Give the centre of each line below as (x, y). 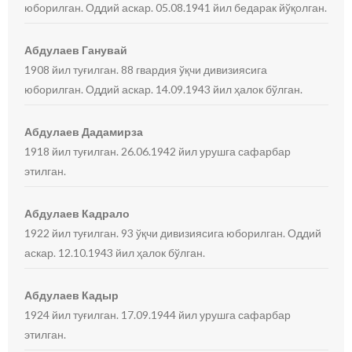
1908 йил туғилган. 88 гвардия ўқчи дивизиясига (146, 70)
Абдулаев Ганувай (76, 50)
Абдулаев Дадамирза (84, 132)
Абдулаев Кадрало (77, 213)
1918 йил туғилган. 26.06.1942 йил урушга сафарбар (158, 151)
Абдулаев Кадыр (72, 295)
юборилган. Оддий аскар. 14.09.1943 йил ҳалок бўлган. (164, 89)
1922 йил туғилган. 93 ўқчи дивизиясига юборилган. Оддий (173, 233)
